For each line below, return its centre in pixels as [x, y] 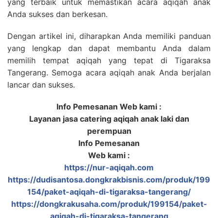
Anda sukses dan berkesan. [57, 14]
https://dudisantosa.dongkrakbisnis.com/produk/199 [109, 180]
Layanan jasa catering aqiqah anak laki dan [109, 119]
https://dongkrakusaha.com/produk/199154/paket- [109, 204]
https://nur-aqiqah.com [109, 168]
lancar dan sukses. [41, 85]
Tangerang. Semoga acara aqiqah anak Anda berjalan [109, 73]
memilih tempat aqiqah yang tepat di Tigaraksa [109, 61]
